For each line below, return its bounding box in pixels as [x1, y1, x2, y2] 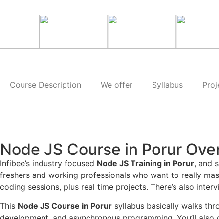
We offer [101, 80, 132, 90]
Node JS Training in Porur [97, 158, 194, 169]
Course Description [10, 80, 81, 90]
